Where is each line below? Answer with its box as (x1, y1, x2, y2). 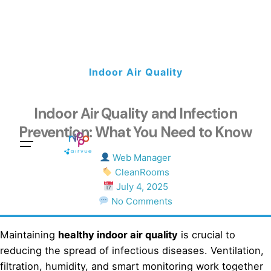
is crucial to (178, 229, 235, 241)
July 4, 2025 (113, 180, 168, 192)
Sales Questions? (173, 137, 250, 150)
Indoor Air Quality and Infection (34, 103, 237, 123)
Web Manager (110, 151, 172, 163)
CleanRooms (112, 166, 169, 178)
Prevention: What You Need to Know (18, 122, 253, 142)
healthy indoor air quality (58, 229, 178, 241)
